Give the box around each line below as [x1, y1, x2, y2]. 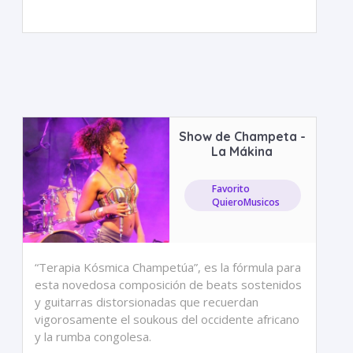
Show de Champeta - [178, 128, 306, 144]
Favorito [212, 182, 251, 195]
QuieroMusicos [212, 195, 281, 209]
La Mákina [211, 143, 273, 159]
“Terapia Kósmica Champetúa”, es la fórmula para [35, 259, 302, 275]
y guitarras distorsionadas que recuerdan [35, 294, 259, 310]
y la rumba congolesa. [35, 329, 152, 344]
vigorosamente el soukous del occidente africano [35, 311, 300, 327]
